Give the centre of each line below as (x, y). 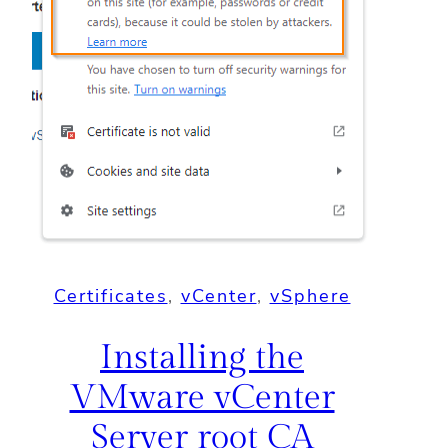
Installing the (202, 357)
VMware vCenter (202, 397)
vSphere (310, 295)
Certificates (110, 295)
